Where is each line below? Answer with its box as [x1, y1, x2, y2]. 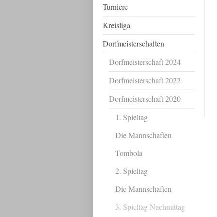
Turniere [103, 1, 128, 12]
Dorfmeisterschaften [103, 38, 164, 48]
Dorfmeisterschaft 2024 [109, 57, 181, 67]
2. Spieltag [115, 166, 148, 176]
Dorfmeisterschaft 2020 [109, 93, 181, 104]
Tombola [115, 148, 142, 158]
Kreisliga [103, 20, 130, 30]
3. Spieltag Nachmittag [115, 201, 185, 212]
